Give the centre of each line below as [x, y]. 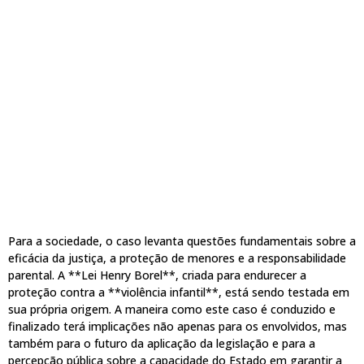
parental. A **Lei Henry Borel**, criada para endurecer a [157, 275]
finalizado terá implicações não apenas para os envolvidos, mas [178, 326]
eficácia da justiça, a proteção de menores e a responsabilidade [177, 258]
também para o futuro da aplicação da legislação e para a [162, 343]
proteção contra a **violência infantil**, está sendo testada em [179, 292]
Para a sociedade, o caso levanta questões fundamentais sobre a [182, 240]
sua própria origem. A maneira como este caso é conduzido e [172, 309]
